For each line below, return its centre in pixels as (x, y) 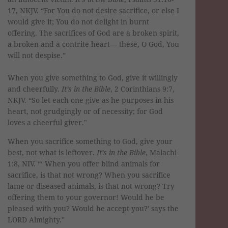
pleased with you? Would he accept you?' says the (93, 208)
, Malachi (161, 152)
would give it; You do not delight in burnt (78, 21)
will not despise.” (37, 55)
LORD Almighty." (36, 219)
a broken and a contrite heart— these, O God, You (93, 44)
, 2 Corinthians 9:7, (142, 89)
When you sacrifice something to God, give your (90, 141)
